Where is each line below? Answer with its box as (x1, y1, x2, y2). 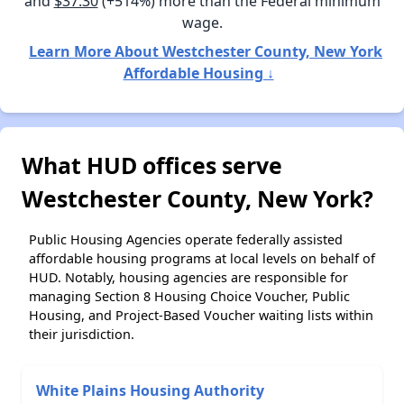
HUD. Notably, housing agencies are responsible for (29, 268, 348, 286)
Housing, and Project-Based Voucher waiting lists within (29, 306, 373, 324)
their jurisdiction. (29, 325, 134, 343)
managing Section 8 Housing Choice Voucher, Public (29, 287, 350, 305)
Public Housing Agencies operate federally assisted (29, 230, 343, 248)
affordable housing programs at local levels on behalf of (29, 249, 375, 267)
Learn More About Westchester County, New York (29, 41, 382, 61)
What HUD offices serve (22, 149, 282, 180)
